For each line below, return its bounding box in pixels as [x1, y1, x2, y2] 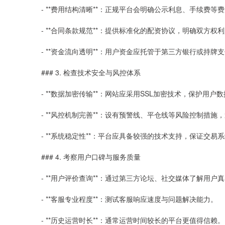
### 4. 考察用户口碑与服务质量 [41, 152, 141, 162]
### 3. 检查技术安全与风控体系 [41, 67, 141, 77]
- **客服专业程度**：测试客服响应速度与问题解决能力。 [41, 194, 217, 204]
